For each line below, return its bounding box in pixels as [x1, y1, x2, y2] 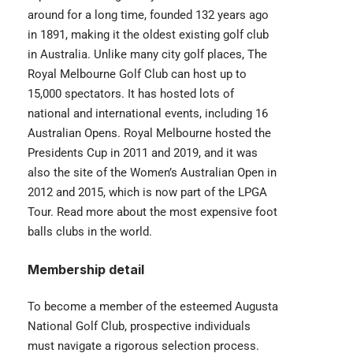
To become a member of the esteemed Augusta [28, 299, 278, 314]
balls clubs [28, 225, 87, 240]
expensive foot [200, 205, 277, 220]
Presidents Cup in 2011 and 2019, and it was [28, 146, 258, 161]
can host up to [168, 67, 247, 82]
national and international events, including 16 [28, 106, 268, 121]
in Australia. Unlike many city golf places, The [28, 47, 267, 62]
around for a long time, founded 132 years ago [28, 8, 269, 23]
